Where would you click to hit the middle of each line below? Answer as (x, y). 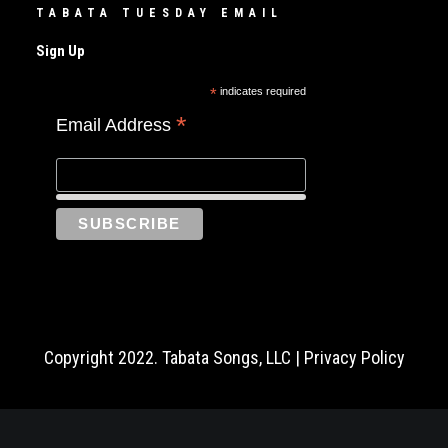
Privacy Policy (354, 357)
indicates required (261, 91)
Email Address (116, 125)
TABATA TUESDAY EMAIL (159, 13)
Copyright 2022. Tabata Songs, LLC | (173, 357)
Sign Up (60, 51)
